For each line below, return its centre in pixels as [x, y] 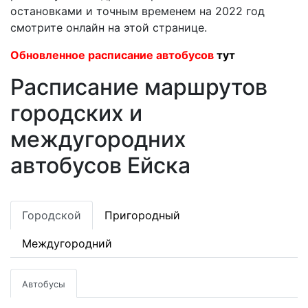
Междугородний [67, 243]
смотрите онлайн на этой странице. [109, 27]
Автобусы [44, 284]
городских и [76, 113]
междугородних [98, 139]
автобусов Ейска [100, 165]
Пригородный [142, 215]
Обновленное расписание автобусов [113, 55]
